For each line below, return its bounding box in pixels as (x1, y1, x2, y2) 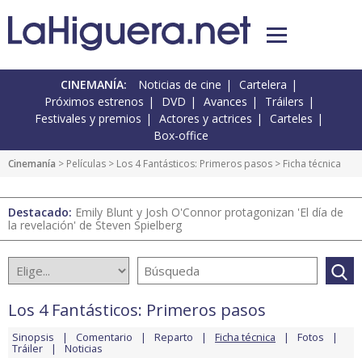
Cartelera (239, 77, 287, 93)
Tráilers (264, 94, 304, 110)
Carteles (270, 111, 313, 127)
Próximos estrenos (44, 94, 144, 110)
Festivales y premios (35, 111, 141, 127)
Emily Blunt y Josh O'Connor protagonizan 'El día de (75, 204, 343, 221)
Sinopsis (12, 330, 54, 345)
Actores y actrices (159, 111, 252, 127)
